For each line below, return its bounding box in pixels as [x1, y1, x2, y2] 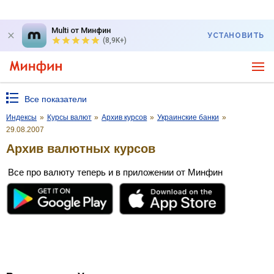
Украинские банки [157, 113, 219, 122]
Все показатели [24, 94, 87, 104]
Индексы [6, 113, 37, 122]
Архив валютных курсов [6, 141, 155, 155]
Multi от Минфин [51, 26, 111, 35]
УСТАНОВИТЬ [207, 31, 264, 40]
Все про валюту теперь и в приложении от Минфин [8, 166, 223, 177]
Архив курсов [102, 113, 147, 122]
